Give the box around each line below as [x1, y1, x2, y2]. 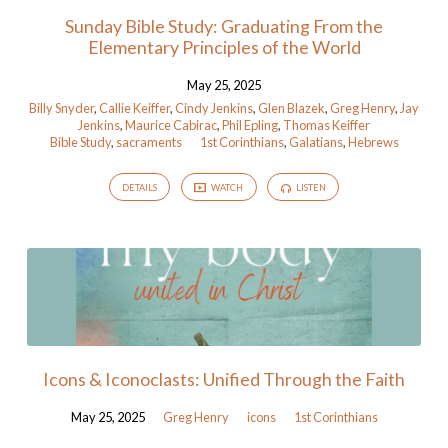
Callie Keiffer [99, 99, 170, 116]
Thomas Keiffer [283, 116, 370, 133]
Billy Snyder [29, 99, 94, 116]
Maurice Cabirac [125, 116, 217, 133]
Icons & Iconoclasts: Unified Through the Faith [43, 367, 405, 390]
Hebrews [347, 133, 399, 150]
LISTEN [293, 182, 326, 194]
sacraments [115, 133, 182, 150]
